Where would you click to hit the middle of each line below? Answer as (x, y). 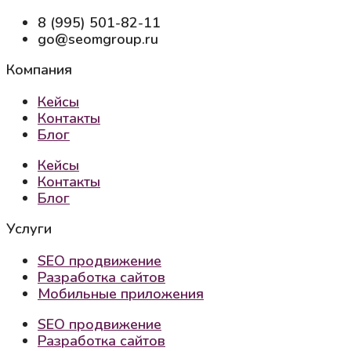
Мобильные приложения (121, 294)
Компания (39, 70)
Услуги (29, 229)
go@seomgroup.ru (98, 40)
